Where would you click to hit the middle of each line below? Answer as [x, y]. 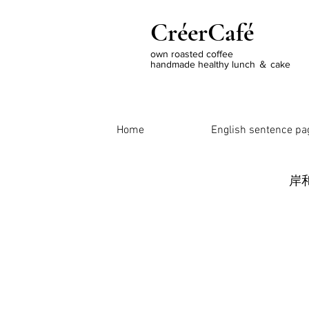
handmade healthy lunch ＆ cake [220, 64]
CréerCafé [202, 33]
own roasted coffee [192, 54]
